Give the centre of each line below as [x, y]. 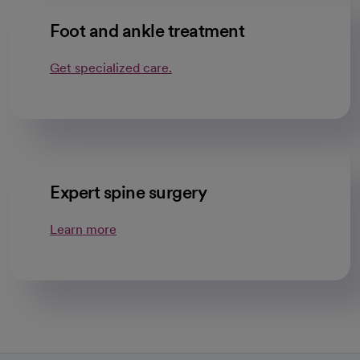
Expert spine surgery [128, 192]
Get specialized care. [111, 68]
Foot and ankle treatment [147, 31]
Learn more [83, 229]
